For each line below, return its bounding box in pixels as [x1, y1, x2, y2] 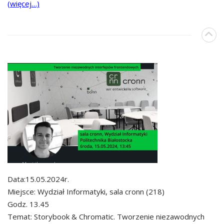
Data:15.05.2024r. [7, 173, 69, 184]
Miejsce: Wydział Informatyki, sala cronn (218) [7, 186, 164, 196]
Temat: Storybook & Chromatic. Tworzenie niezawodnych [7, 211, 204, 221]
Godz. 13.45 [7, 198, 49, 209]
